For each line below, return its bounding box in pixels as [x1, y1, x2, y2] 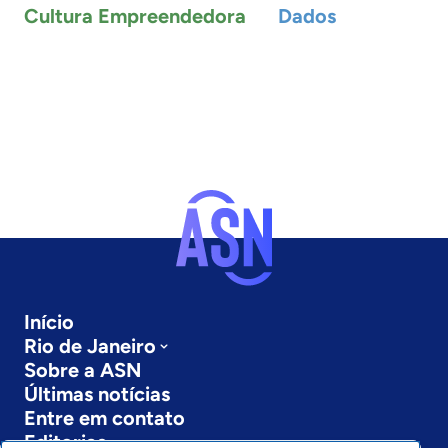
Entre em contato [24, 406, 185, 430]
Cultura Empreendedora [24, 4, 246, 28]
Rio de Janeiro [24, 334, 156, 358]
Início [24, 310, 74, 334]
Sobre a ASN [24, 358, 141, 382]
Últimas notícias [24, 382, 170, 406]
